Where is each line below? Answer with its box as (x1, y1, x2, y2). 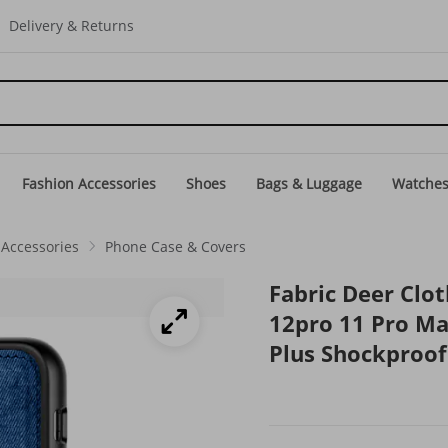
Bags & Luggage (256, 174, 362, 193)
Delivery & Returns (9, 16, 134, 35)
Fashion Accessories (22, 174, 156, 193)
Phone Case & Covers (105, 236, 246, 256)
